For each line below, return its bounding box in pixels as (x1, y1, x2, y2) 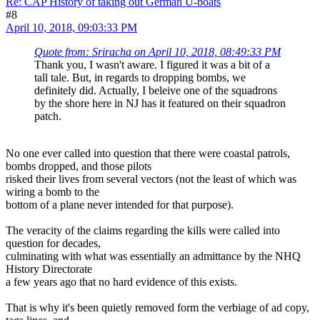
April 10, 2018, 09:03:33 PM (6, 21, 137, 34)
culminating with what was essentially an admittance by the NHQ (6, 250, 301, 263)
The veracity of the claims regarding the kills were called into (6, 224, 280, 237)
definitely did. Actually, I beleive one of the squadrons (34, 84, 277, 97)
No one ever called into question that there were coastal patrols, (6, 147, 290, 160)
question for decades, (6, 237, 101, 250)
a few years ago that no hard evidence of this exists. (6, 276, 237, 289)
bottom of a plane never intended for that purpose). (6, 199, 234, 211)
